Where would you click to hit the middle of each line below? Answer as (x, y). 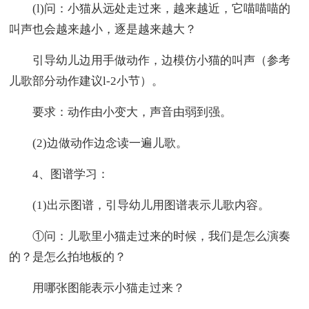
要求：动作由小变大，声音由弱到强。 (121, 112)
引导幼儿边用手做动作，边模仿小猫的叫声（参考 (150, 60)
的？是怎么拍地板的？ (68, 257)
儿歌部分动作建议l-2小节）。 (87, 81)
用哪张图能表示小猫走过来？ (97, 288)
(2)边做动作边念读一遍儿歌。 (99, 143)
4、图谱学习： (59, 174)
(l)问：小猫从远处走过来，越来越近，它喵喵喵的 (150, 8)
